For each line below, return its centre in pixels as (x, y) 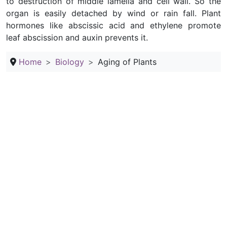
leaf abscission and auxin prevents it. (77, 37)
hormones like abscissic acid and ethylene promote (113, 25)
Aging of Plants (127, 62)
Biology (70, 62)
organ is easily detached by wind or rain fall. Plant (113, 13)
